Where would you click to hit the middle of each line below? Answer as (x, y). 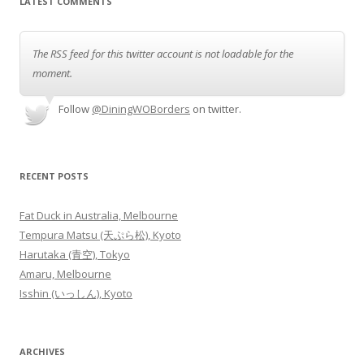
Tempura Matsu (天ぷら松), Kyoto (100, 234)
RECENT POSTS (54, 175)
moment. (52, 73)
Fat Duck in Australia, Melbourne (99, 215)
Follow (74, 108)
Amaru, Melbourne (65, 273)
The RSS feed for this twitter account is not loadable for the (163, 53)
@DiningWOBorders (141, 108)
